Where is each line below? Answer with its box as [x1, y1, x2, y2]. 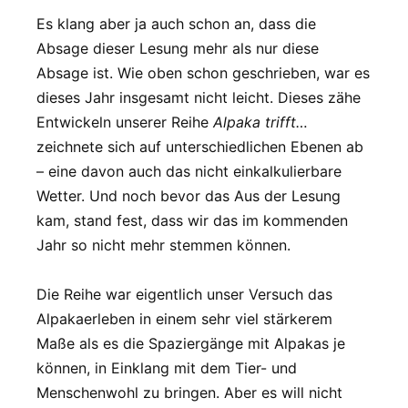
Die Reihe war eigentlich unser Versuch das [36, 285, 332, 304]
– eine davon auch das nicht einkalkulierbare [36, 162, 342, 180]
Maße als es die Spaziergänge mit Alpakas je [36, 334, 345, 353]
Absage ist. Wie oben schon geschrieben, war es [36, 64, 370, 82]
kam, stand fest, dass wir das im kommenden [36, 211, 348, 229]
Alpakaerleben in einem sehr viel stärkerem [36, 310, 332, 329]
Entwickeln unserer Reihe [36, 113, 213, 131]
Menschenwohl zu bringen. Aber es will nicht [36, 383, 342, 403]
